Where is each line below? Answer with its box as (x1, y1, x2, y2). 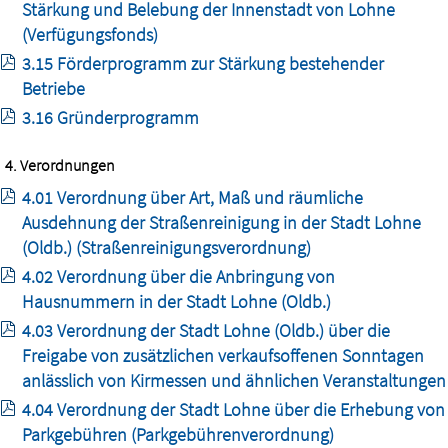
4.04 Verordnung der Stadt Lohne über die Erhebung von (22, 397, 445, 421)
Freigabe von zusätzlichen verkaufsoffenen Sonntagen (22, 343, 424, 367)
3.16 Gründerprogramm (22, 105, 199, 129)
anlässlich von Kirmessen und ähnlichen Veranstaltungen (22, 368, 446, 392)
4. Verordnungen (5, 154, 115, 175)
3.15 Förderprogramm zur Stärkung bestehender (22, 51, 384, 75)
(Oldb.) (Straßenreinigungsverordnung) (22, 235, 311, 259)
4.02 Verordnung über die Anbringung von (22, 264, 335, 288)
